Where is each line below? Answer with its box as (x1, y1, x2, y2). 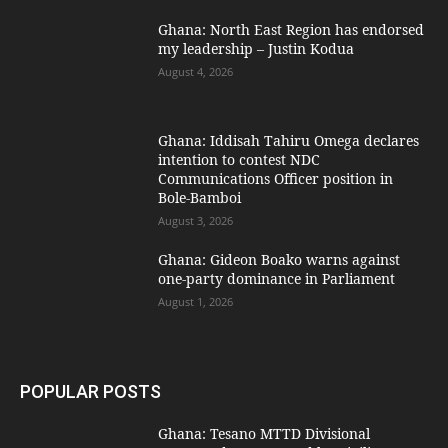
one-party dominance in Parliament (158, 269, 396, 289)
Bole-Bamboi (158, 188, 242, 208)
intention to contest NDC (158, 150, 321, 170)
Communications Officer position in (158, 169, 394, 189)
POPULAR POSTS (20, 380, 161, 402)
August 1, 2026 (158, 294, 234, 310)
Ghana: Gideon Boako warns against (158, 250, 401, 270)
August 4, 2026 (158, 63, 234, 79)
